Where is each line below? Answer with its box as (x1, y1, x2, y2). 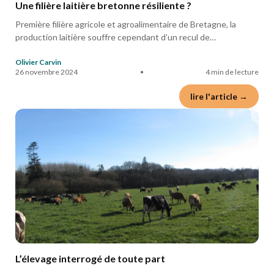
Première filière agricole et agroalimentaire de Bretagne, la (15, 19, 236, 30)
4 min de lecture (206, 67, 259, 77)
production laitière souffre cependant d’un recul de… (15, 32, 216, 43)
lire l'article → (190, 91, 248, 102)
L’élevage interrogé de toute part (15, 253, 165, 265)
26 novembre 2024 (15, 67, 78, 77)
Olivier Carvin (15, 57, 61, 67)
